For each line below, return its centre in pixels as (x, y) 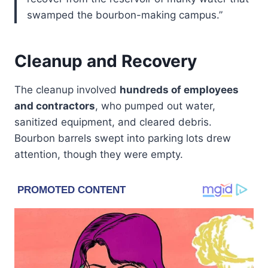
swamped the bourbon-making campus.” (125, 15)
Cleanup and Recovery (106, 61)
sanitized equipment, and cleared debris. (113, 122)
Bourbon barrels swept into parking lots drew (123, 138)
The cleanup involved (67, 89)
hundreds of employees (179, 89)
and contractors (55, 106)
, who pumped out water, (155, 106)
